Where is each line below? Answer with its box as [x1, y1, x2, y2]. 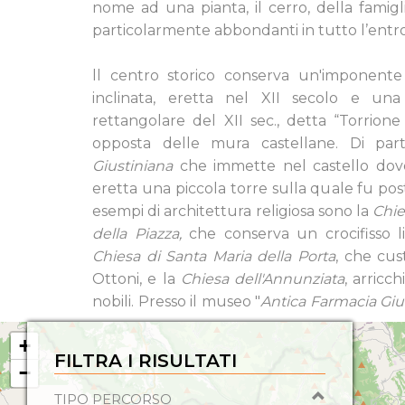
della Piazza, [92, 225, 189, 242]
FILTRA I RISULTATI [54, 350, 237, 372]
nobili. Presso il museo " [92, 293, 260, 310]
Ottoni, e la [92, 270, 181, 287]
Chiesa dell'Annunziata [181, 270, 344, 287]
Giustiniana [92, 157, 173, 174]
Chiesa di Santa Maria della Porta [92, 248, 335, 265]
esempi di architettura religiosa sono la [92, 202, 372, 220]
